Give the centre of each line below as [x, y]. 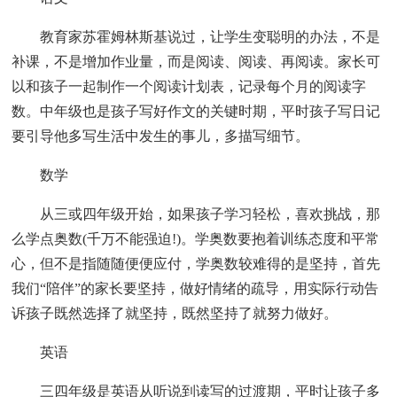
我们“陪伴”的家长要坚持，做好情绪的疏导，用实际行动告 [195, 288]
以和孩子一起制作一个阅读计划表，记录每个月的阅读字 [189, 86]
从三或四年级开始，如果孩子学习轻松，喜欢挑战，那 [196, 214]
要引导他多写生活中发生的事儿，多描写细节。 [161, 136]
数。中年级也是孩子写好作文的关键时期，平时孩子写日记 [196, 111]
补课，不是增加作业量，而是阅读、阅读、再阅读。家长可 [196, 61]
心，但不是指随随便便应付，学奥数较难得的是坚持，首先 [196, 263]
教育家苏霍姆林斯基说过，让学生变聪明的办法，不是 [196, 36]
